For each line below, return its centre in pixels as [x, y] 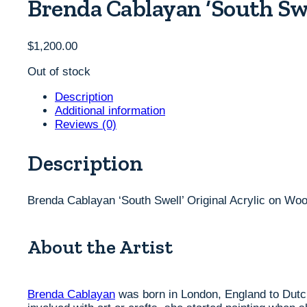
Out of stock [59, 72]
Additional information [110, 111]
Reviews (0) [86, 125]
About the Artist [100, 247]
